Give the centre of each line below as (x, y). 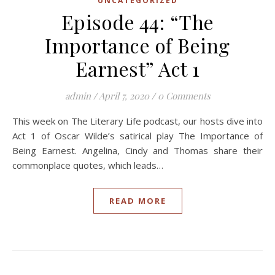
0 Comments (184, 96)
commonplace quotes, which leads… (88, 165)
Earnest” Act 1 (137, 68)
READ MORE (137, 201)
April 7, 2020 (124, 96)
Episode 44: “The (137, 22)
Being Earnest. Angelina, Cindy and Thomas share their (137, 150)
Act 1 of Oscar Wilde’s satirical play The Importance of (137, 136)
